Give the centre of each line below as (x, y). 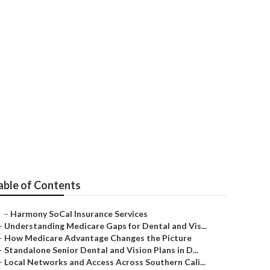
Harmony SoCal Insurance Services (79, 214)
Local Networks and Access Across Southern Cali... (105, 262)
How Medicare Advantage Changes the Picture (98, 238)
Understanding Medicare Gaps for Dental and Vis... (105, 226)
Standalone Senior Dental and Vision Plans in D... (101, 250)
